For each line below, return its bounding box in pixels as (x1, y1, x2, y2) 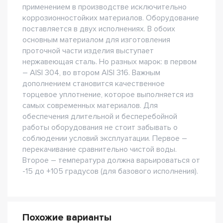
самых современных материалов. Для (22, 100, 158, 111)
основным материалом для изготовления (22, 34, 170, 45)
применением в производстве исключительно (22, 1, 187, 12)
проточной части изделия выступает (22, 45, 154, 56)
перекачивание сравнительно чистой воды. (22, 144, 177, 154)
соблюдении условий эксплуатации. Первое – (22, 133, 187, 143)
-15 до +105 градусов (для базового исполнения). (22, 166, 198, 176)
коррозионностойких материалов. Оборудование (22, 12, 199, 23)
